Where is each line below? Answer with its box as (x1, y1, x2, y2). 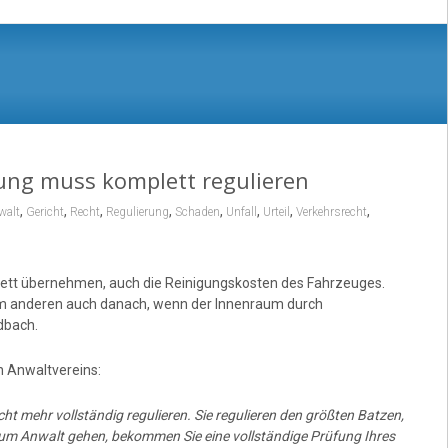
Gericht (25, 204, 64, 219)
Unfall (225, 204, 257, 219)
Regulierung (105, 204, 169, 219)
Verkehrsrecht (295, 204, 367, 219)
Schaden (174, 204, 220, 219)
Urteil (262, 204, 290, 219)
